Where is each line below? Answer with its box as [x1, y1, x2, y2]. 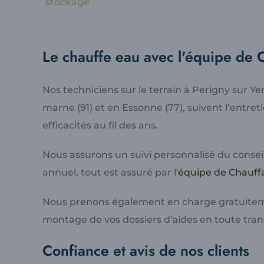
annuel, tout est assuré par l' [42, 167, 178, 179]
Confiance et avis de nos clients [42, 240, 249, 262]
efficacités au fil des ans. [42, 120, 158, 131]
